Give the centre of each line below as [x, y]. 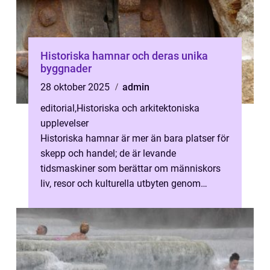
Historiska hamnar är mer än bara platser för [135, 138]
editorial [58, 108]
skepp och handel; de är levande [108, 153]
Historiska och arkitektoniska [138, 108]
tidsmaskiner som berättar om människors [130, 168]
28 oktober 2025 [76, 87]
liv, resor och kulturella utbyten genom [121, 184]
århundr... [60, 199]
